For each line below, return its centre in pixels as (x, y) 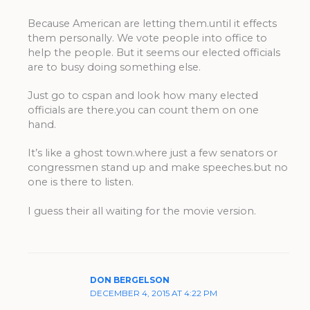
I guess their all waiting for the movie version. (142, 211)
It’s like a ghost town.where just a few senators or (152, 153)
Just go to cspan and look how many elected (143, 95)
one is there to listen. (80, 182)
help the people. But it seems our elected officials (154, 52)
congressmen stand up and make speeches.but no (157, 168)
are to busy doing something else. (114, 67)
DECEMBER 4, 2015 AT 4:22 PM (153, 293)
